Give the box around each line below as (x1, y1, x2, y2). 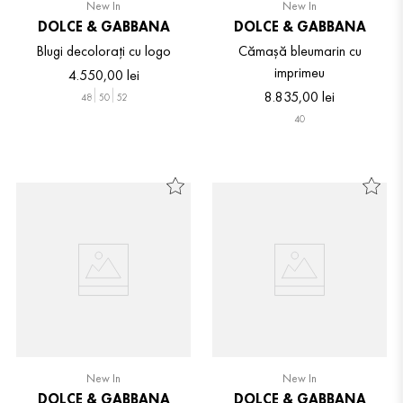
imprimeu (274, 62, 325, 82)
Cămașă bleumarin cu (237, 40, 362, 60)
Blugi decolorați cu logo (36, 40, 171, 60)
